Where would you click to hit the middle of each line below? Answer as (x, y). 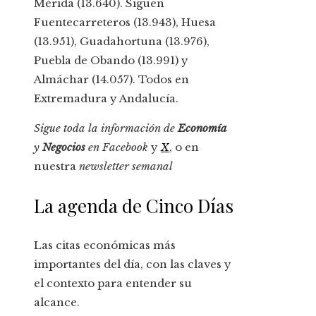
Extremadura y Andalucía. (106, 99)
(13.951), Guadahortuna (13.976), (122, 42)
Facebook (125, 147)
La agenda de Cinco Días (134, 206)
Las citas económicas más (105, 245)
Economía (202, 128)
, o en (184, 147)
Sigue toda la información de (106, 128)
